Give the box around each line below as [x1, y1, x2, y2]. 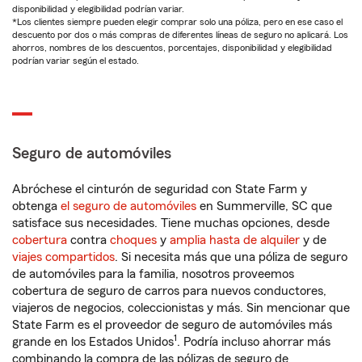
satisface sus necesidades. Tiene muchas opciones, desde [12, 217, 330, 229]
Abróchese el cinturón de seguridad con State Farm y [12, 183, 307, 196]
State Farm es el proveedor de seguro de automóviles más [12, 318, 332, 331]
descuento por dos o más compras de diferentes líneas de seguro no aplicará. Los [12, 30, 348, 40]
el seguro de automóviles [61, 200, 196, 213]
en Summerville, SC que [196, 200, 332, 213]
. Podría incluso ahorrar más [177, 335, 330, 348]
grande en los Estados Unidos [12, 335, 174, 348]
